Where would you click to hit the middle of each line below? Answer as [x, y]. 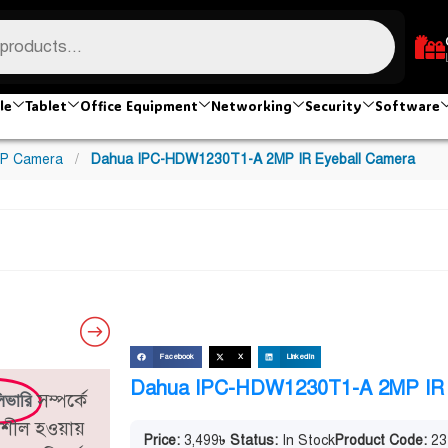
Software [407, 105]
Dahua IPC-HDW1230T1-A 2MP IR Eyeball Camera [253, 159]
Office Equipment [139, 105]
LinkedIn [300, 357]
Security [333, 105]
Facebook [177, 357]
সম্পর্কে [62, 400]
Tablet [46, 105]
